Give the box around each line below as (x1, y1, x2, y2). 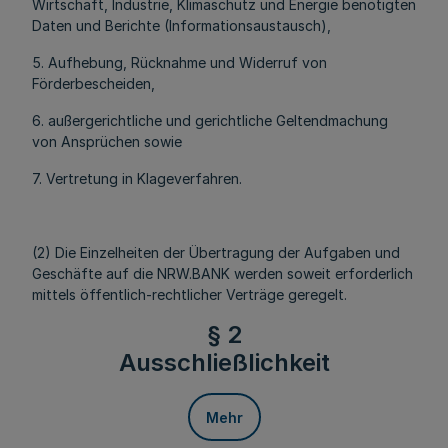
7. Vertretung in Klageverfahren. (32, 170, 242, 187)
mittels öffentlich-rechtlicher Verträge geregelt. (32, 286, 347, 303)
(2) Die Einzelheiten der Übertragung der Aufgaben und (32, 244, 400, 261)
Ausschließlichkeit (118, 348, 330, 377)
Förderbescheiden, (32, 75, 155, 92)
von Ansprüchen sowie (32, 133, 182, 150)
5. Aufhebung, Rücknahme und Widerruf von (32, 54, 327, 71)
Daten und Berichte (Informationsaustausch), (32, 17, 331, 34)
